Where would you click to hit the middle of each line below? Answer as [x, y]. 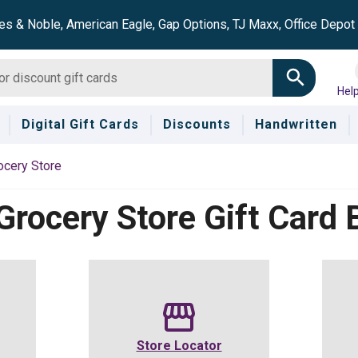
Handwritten [296, 124]
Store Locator [179, 346]
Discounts [197, 124]
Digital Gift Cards [80, 124]
